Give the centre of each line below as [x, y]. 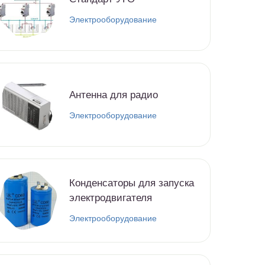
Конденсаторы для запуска [132, 183]
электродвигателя [111, 198]
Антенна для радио [114, 95]
